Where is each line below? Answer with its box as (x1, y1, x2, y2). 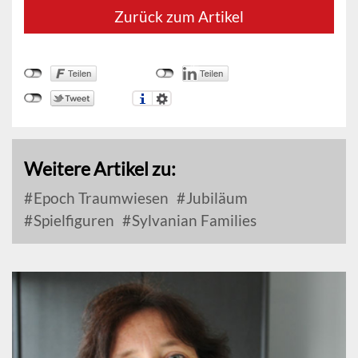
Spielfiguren (30, 211, 114, 229)
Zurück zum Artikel (114, 7, 244, 26)
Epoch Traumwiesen (30, 189, 169, 207)
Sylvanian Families (129, 211, 257, 229)
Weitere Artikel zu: (24, 157, 176, 180)
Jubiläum (183, 189, 248, 207)
